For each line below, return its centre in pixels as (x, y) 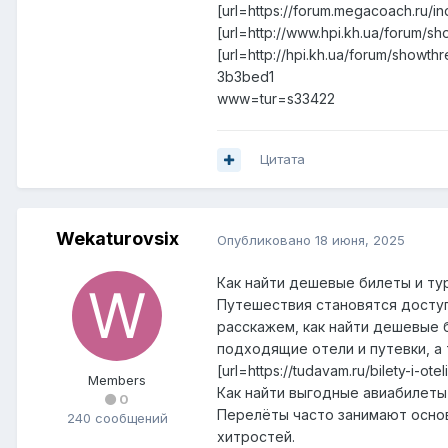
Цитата (282, 159)
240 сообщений (117, 418)
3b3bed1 (245, 77)
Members (117, 380)
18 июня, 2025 (360, 239)
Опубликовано (266, 239)
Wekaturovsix (117, 239)
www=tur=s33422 (276, 99)
